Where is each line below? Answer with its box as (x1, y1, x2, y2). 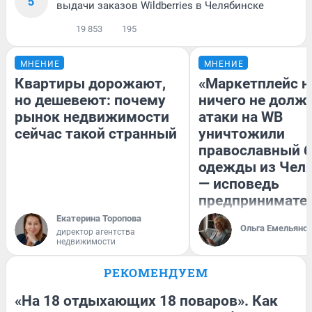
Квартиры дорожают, (15, 75, 166, 93)
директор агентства (56, 227, 135, 237)
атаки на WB (198, 109, 283, 126)
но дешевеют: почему (15, 92, 166, 109)
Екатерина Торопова (56, 213, 141, 224)
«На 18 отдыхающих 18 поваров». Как (15, 292, 278, 310)
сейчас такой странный (15, 125, 177, 143)
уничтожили (198, 125, 285, 143)
